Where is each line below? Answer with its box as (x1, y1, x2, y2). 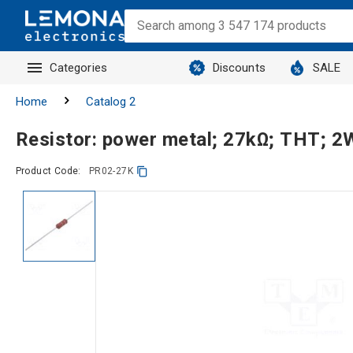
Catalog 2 (85, 95, 136, 109)
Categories (49, 61, 107, 75)
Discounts (212, 61, 266, 75)
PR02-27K (88, 165, 133, 176)
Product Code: (15, 165, 81, 176)
